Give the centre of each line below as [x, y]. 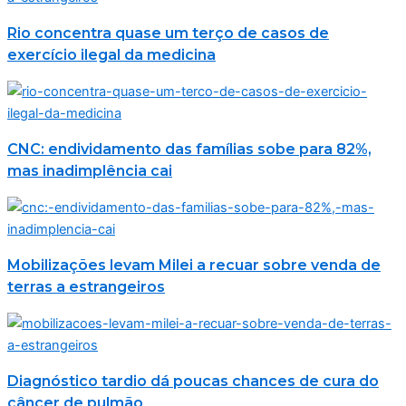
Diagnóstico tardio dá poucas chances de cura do [193, 382]
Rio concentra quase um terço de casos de [168, 34]
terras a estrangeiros [86, 287]
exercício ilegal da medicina [111, 55]
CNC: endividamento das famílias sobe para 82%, [189, 150]
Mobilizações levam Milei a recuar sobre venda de [194, 266]
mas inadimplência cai [90, 171]
